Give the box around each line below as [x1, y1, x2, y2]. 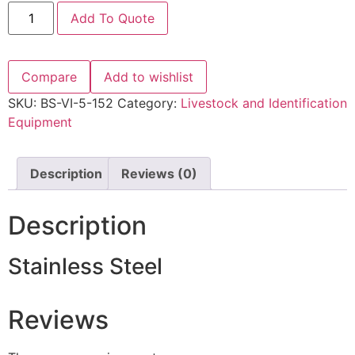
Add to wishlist [104, 69, 193, 86]
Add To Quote [71, 10, 155, 27]
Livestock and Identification [181, 95, 347, 112]
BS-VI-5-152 [40, 95, 113, 112]
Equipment [8, 114, 72, 131]
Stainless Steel [8, 252, 162, 280]
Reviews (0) [121, 166, 197, 182]
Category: [117, 95, 181, 112]
